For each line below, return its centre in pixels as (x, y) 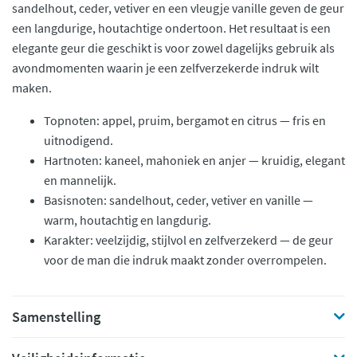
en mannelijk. (80, 180)
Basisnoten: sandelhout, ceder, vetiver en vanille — (178, 200)
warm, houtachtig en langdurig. (127, 220)
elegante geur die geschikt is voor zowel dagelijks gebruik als (173, 48)
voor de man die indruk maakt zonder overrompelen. (185, 260)
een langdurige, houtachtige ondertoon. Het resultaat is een (171, 28)
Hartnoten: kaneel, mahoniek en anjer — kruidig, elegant (194, 160)
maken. (32, 88)
